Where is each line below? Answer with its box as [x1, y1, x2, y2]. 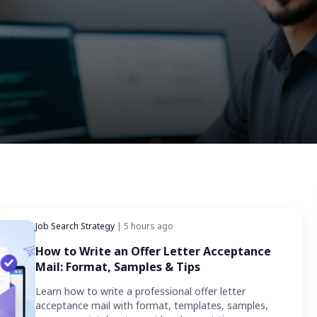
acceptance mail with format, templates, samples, [35, 299, 268, 313]
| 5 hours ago [115, 220, 173, 233]
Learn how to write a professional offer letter [35, 284, 246, 299]
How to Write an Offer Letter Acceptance [35, 243, 271, 260]
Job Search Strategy [35, 220, 115, 233]
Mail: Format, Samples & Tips [35, 259, 203, 275]
